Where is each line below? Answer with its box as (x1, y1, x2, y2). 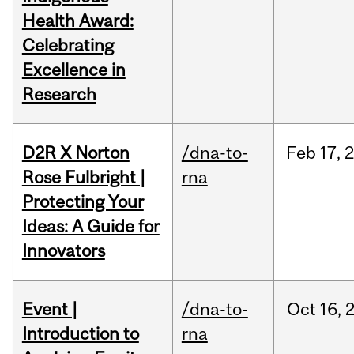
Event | (21, 299, 77, 320)
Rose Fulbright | (21, 167, 145, 188)
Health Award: (21, 10, 134, 32)
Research (21, 84, 96, 105)
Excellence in (21, 59, 126, 81)
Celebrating (21, 35, 114, 56)
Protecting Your (21, 191, 144, 213)
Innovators (21, 240, 105, 262)
